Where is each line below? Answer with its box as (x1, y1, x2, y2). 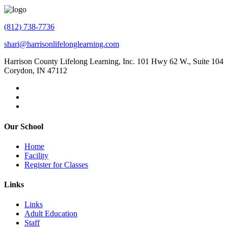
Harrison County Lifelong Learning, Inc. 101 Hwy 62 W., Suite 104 (4, 57, 223, 66)
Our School (4, 122, 43, 131)
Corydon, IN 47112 (4, 66, 67, 75)
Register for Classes (24, 160, 88, 169)
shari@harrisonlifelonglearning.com (4, 40, 119, 49)
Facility (24, 151, 48, 160)
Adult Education (24, 209, 77, 218)
